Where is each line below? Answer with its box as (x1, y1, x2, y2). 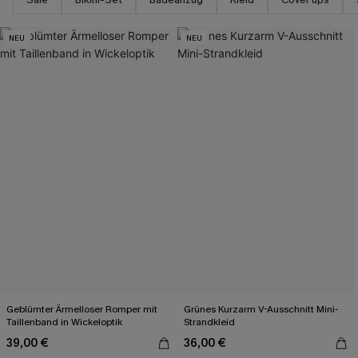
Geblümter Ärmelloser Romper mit (6, 303, 157, 316)
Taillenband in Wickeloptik (6, 316, 122, 328)
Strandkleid (184, 316, 235, 328)
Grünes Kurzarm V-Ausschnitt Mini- (184, 303, 338, 316)
